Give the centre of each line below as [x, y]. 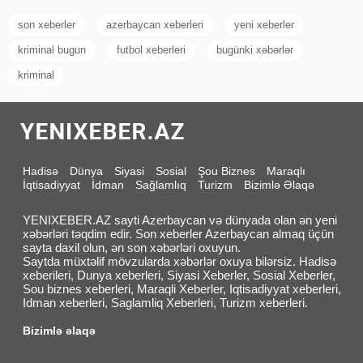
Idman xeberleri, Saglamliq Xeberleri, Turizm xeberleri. [165, 302]
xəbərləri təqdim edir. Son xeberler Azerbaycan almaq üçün [178, 233]
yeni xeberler [264, 24]
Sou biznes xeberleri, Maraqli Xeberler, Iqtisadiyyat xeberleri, [182, 288]
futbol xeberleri [151, 49]
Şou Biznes [226, 171]
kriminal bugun [52, 49]
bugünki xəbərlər [255, 49]
